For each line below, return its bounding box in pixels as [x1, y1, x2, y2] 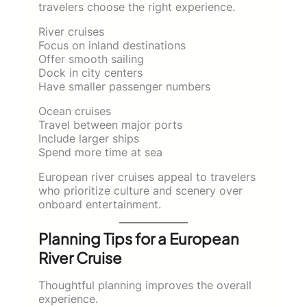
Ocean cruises [38, 103, 111, 118]
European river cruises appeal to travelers [38, 169, 256, 184]
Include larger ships [38, 131, 139, 145]
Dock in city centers [38, 65, 143, 79]
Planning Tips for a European [38, 228, 239, 248]
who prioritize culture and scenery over [38, 183, 243, 197]
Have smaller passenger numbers [38, 79, 210, 93]
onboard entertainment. [38, 197, 161, 211]
